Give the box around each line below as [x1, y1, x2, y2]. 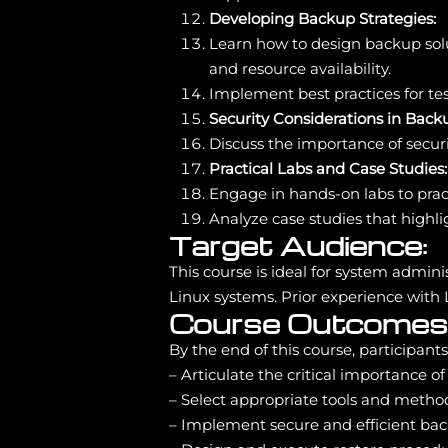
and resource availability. [209, 58, 392, 78]
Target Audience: [169, 227, 428, 262]
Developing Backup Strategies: [209, 8, 437, 28]
